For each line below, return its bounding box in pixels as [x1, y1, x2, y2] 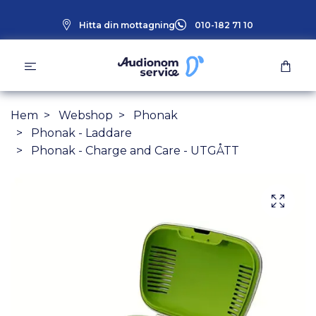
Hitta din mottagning [79, 19, 175, 30]
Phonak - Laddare [31, 126, 132, 140]
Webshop [59, 108, 113, 122]
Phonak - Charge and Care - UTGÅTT [28, 143, 239, 157]
